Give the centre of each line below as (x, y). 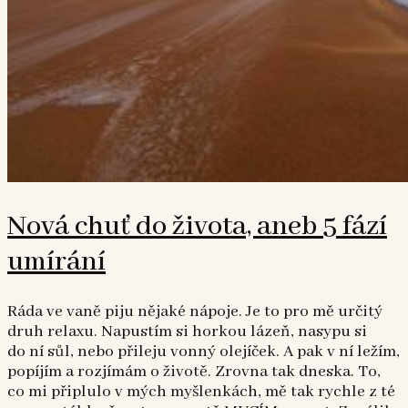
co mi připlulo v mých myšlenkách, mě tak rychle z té (201, 391)
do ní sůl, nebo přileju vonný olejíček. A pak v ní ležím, (204, 351)
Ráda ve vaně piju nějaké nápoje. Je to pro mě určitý (195, 311)
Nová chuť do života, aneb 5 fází (197, 227)
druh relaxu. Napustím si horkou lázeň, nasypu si (187, 331)
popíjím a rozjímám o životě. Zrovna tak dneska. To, (194, 371)
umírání (56, 262)
